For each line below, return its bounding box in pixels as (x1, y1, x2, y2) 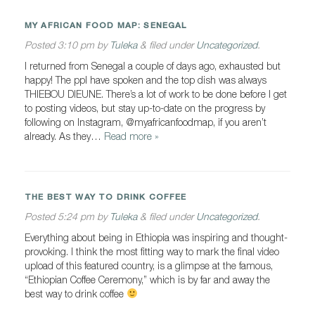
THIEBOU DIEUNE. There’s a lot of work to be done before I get (25, 88, 287, 100)
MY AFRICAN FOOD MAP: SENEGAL (25, 20, 187, 30)
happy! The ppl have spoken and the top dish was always (25, 74, 266, 86)
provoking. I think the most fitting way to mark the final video (25, 245, 279, 257)
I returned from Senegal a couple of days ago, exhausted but (25, 60, 281, 72)
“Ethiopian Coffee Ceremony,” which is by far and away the (25, 274, 270, 285)
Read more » (104, 130, 159, 142)
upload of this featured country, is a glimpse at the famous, (25, 259, 273, 271)
